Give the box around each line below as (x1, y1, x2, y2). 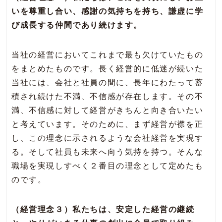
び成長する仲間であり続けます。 (11, 21, 142, 30)
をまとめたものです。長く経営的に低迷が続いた (11, 64, 204, 73)
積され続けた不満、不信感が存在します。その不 (11, 92, 204, 101)
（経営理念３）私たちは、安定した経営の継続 (11, 205, 195, 214)
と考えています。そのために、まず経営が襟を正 (11, 120, 204, 129)
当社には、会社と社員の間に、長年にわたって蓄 (11, 78, 204, 87)
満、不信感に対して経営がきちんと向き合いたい (11, 106, 204, 115)
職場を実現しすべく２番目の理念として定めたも (11, 162, 204, 170)
